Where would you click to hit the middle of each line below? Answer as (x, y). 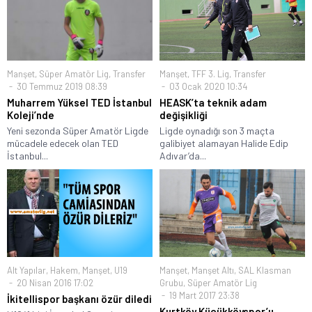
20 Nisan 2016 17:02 (54, 282)
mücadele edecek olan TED (63, 143)
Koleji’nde (31, 115)
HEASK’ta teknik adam (213, 103)
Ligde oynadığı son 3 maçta (217, 131)
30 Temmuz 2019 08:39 (61, 87)
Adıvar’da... (183, 156)
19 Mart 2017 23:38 (203, 295)
